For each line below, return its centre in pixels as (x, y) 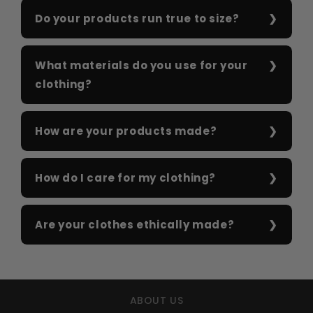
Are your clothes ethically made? (135, 225)
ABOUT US (156, 301)
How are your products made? (126, 131)
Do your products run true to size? (137, 19)
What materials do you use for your (141, 66)
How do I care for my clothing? (125, 178)
